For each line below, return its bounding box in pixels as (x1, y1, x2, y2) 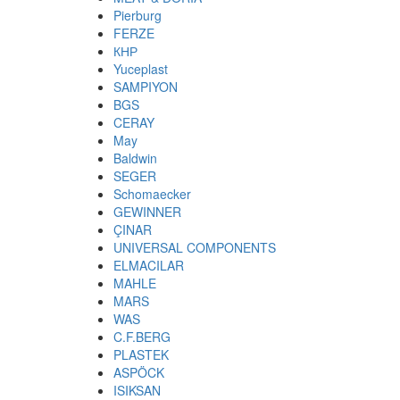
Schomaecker (113, 184, 191, 203)
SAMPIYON (113, 77, 178, 96)
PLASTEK (113, 345, 169, 363)
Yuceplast (113, 59, 168, 78)
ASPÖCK (113, 362, 164, 381)
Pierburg (113, 5, 162, 24)
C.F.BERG (113, 327, 171, 346)
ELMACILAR (113, 255, 184, 274)
